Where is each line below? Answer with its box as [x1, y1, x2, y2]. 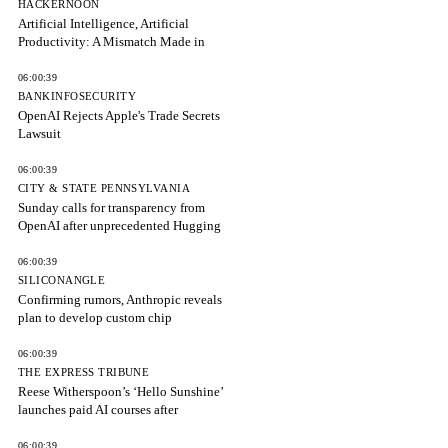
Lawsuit [18, 126, 61, 141]
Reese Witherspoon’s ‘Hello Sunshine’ [18, 384, 223, 399]
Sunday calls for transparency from [18, 200, 205, 215]
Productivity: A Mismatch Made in [18, 34, 205, 49]
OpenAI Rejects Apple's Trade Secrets [18, 108, 220, 123]
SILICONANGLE [18, 274, 106, 286]
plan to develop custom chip [18, 310, 172, 325]
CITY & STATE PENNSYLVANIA [18, 182, 190, 194]
